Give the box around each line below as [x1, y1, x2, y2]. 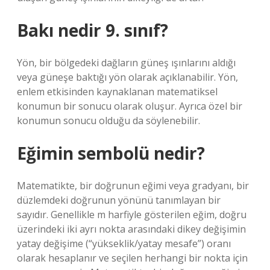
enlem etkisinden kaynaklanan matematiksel [17, 85, 218, 98]
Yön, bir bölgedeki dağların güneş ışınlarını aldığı [17, 56, 236, 69]
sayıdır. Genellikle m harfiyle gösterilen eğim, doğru [17, 208, 246, 221]
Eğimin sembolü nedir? [17, 142, 205, 165]
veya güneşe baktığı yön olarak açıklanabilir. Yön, [17, 71, 238, 84]
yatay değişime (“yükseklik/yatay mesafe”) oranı [17, 237, 231, 250]
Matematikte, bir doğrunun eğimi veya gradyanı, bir [17, 179, 249, 192]
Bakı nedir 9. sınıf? [17, 19, 168, 42]
